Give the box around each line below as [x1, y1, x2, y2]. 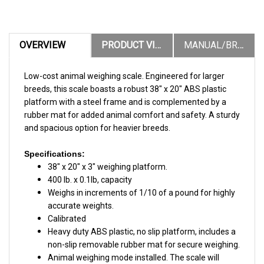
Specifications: [24, 138, 85, 148]
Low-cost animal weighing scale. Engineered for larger [24, 61, 225, 71]
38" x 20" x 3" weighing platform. [48, 151, 167, 161]
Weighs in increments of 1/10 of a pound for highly [48, 177, 235, 187]
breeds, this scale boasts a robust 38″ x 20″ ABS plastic [24, 74, 226, 84]
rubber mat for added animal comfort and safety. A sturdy [24, 100, 240, 110]
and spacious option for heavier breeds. [24, 113, 170, 123]
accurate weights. [48, 190, 114, 200]
